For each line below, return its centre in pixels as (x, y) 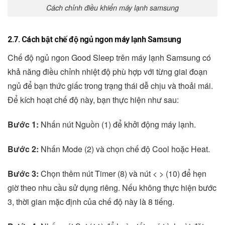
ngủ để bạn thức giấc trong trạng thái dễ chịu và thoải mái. (110, 86)
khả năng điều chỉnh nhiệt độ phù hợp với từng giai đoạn (107, 72)
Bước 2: (23, 149)
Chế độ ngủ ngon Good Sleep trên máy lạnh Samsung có (109, 58)
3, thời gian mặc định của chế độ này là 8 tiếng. (91, 201)
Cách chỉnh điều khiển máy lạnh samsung (113, 7)
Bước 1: (23, 125)
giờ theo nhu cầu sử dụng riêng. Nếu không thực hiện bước (112, 187)
